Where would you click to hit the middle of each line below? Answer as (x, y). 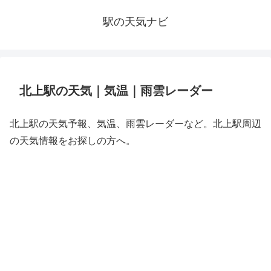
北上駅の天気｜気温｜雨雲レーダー (116, 91)
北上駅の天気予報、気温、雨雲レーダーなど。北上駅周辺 (135, 124)
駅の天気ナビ (135, 22)
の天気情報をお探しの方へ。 (73, 141)
